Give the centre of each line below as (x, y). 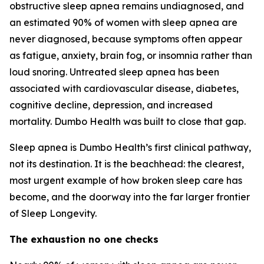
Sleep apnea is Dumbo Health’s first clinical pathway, (130, 148)
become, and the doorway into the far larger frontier (130, 197)
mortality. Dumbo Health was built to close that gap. (128, 122)
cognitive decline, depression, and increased (111, 105)
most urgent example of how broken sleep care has (126, 181)
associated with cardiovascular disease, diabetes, (124, 89)
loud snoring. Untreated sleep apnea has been (114, 72)
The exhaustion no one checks (84, 240)
